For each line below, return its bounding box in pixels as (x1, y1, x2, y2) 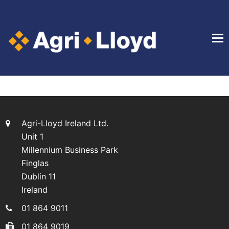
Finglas (21, 158, 49, 168)
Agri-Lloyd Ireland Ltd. (21, 118, 109, 128)
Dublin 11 (21, 171, 56, 181)
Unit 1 (21, 131, 44, 142)
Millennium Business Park (21, 145, 119, 155)
